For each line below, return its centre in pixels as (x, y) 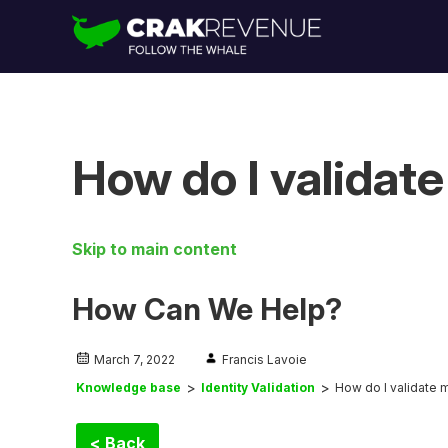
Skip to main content (154, 248)
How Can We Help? (207, 308)
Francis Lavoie (264, 359)
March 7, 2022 (134, 359)
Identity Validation (258, 387)
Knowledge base (128, 387)
